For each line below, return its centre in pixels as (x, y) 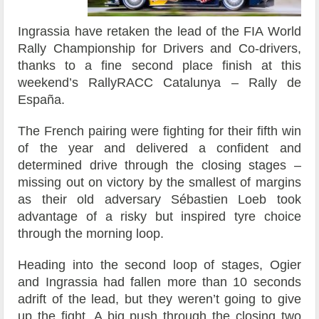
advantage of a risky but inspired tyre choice (159, 217)
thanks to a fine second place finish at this (159, 66)
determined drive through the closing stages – (159, 166)
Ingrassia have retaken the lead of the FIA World (159, 32)
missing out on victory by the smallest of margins (159, 183)
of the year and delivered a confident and (159, 148)
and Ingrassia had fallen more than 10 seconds (159, 282)
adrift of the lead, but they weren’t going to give (159, 299)
